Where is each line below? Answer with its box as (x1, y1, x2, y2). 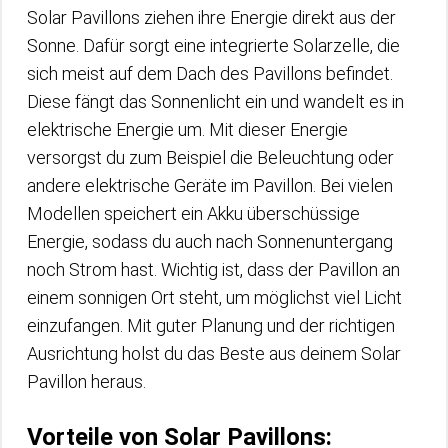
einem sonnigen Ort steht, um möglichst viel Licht (27, 286, 402, 308)
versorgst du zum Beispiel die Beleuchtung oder (27, 146, 394, 168)
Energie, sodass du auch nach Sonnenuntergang (27, 230, 393, 252)
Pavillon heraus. (27, 370, 146, 392)
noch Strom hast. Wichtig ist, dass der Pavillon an (27, 258, 400, 280)
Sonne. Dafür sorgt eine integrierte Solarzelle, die (27, 34, 400, 56)
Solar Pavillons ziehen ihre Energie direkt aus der (27, 6, 396, 28)
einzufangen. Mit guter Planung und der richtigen (27, 314, 395, 336)
